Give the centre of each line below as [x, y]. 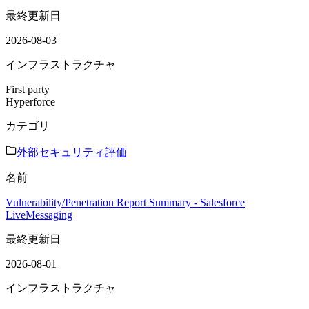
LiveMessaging [39, 215]
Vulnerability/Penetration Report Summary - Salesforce [125, 202]
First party [28, 89]
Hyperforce [30, 101]
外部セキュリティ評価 [72, 152]
